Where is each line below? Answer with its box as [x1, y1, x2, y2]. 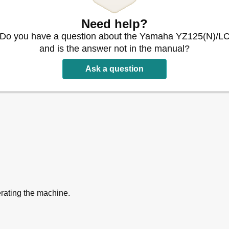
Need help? [81, 16, 148, 31]
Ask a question [85, 64, 144, 73]
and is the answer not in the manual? [39, 43, 190, 54]
